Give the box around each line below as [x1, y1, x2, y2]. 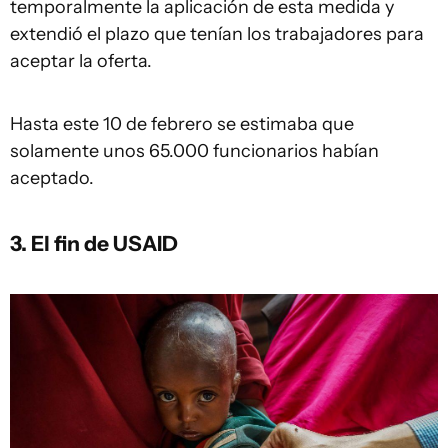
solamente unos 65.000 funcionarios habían [10, 140, 379, 163]
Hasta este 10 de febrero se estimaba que [10, 113, 354, 136]
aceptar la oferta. [10, 50, 152, 73]
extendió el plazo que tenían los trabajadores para [10, 23, 424, 46]
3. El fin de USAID [10, 230, 178, 257]
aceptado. [10, 167, 94, 190]
